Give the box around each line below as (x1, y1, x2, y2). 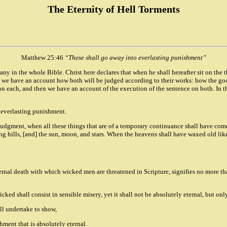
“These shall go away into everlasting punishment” (63, 54, 206, 62)
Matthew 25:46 (21, 54, 63, 62)
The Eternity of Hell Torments (47, 4, 180, 15)
